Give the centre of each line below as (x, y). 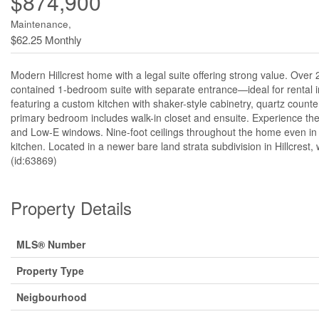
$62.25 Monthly (46, 40)
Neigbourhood (52, 297)
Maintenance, (41, 24)
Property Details (71, 208)
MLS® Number (51, 244)
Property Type (50, 271)
